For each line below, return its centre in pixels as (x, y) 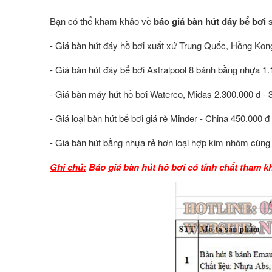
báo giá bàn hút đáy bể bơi (210, 21)
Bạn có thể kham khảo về (102, 21)
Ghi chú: (68, 167)
